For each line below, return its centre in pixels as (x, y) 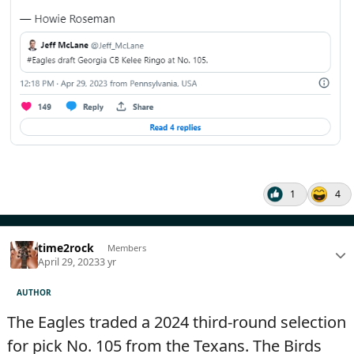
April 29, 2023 (69, 262)
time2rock (66, 247)
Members (126, 247)
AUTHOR (34, 292)
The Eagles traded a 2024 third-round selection (177, 322)
